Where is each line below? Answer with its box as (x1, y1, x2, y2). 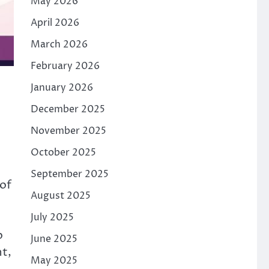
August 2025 (30, 189, 91, 202)
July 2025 (30, 211, 74, 224)
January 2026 (30, 81, 93, 94)
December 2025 (30, 103, 105, 116)
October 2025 (30, 146, 96, 159)
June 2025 (30, 232, 77, 246)
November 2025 (30, 124, 106, 138)
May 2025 (30, 254, 77, 267)
